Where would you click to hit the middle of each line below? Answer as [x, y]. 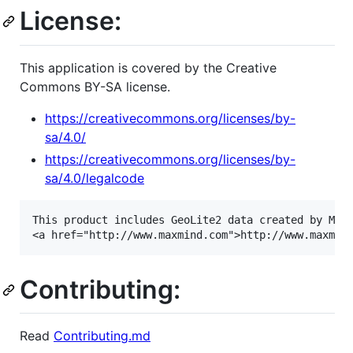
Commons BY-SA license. [95, 86]
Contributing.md [102, 336]
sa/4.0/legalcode [95, 178]
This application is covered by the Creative [148, 67]
